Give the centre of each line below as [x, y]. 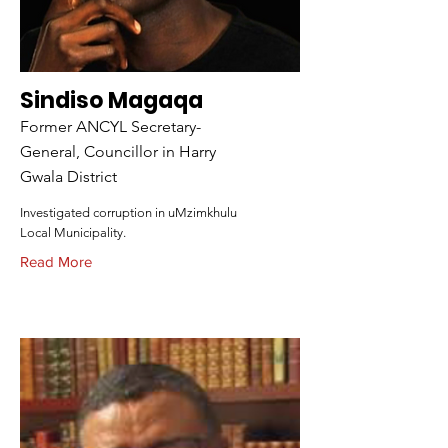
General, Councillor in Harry [118, 151]
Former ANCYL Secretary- [110, 126]
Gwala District [68, 176]
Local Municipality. [73, 232]
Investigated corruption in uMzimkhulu [128, 212]
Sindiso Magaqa [111, 100]
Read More [56, 261]
